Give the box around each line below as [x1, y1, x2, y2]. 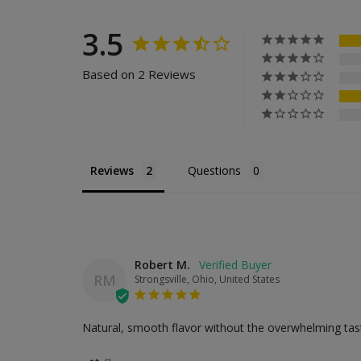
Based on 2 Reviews [82, 65, 196, 82]
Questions [188, 162, 241, 178]
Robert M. [135, 256, 190, 272]
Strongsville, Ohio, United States [135, 272, 280, 286]
